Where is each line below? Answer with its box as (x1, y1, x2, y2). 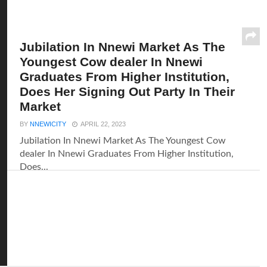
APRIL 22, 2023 (80, 120, 126, 128)
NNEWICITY (30, 120, 67, 128)
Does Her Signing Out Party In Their (20, 85, 235, 98)
